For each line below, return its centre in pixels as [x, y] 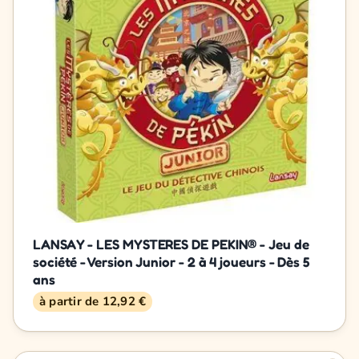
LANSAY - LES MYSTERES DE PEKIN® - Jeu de [171, 244]
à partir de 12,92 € [93, 301]
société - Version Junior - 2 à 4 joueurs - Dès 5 [171, 261]
